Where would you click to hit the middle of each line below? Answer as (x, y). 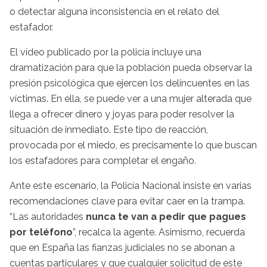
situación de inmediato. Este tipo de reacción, (109, 129)
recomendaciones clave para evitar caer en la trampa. (127, 201)
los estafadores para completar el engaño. (103, 160)
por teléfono (41, 232)
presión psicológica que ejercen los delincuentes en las (130, 83)
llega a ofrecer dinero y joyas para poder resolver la (122, 114)
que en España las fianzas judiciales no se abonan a (122, 247)
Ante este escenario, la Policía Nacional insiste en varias (131, 185)
